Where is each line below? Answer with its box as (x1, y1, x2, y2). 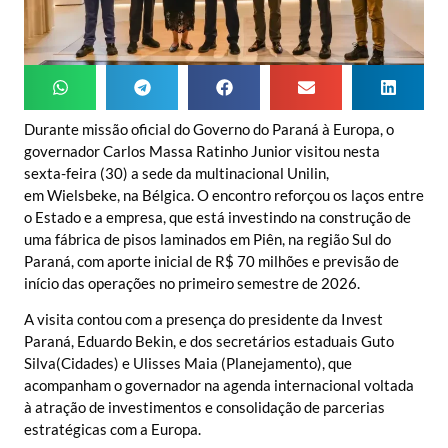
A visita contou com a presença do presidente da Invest (24, 310, 383, 329)
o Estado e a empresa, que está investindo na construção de (24, 207, 411, 226)
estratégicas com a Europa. (24, 420, 201, 439)
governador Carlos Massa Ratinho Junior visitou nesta (24, 141, 380, 160)
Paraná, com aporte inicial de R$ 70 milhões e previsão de (24, 251, 399, 270)
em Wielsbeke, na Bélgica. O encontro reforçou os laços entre (24, 185, 424, 204)
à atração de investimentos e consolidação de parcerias (24, 398, 385, 417)
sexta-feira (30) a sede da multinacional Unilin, (24, 163, 329, 182)
